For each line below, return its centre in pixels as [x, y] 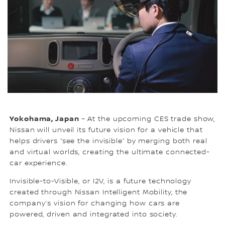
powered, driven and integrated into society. [94, 214]
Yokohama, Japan [45, 119]
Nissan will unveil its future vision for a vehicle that [106, 130]
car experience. [39, 163]
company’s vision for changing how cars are [95, 203]
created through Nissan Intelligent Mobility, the [99, 192]
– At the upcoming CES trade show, [148, 119]
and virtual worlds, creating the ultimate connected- [110, 152]
